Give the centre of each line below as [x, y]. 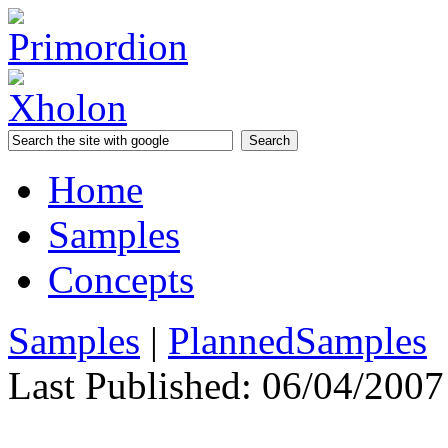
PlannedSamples [297, 340]
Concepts [121, 279]
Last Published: [130, 385]
